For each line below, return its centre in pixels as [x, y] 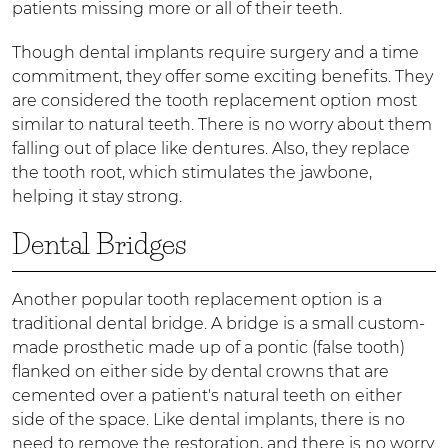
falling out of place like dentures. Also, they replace [210, 148]
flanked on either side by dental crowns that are [200, 371]
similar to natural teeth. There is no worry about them [221, 124]
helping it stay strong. [96, 196]
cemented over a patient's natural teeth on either [206, 395]
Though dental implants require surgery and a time [215, 52]
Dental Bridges [99, 243]
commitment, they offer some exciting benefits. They [222, 76]
